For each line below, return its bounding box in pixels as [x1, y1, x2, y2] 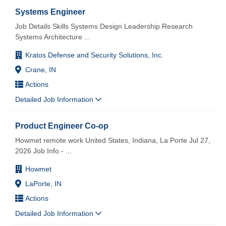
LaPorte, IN [25, 179, 62, 188]
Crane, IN [25, 65, 56, 74]
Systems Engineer [15, 7, 85, 16]
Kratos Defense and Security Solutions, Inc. [25, 50, 163, 59]
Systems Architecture [15, 32, 82, 41]
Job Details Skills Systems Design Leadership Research [15, 22, 193, 30]
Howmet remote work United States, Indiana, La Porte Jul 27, [15, 136, 210, 144]
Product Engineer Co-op [15, 121, 108, 130]
